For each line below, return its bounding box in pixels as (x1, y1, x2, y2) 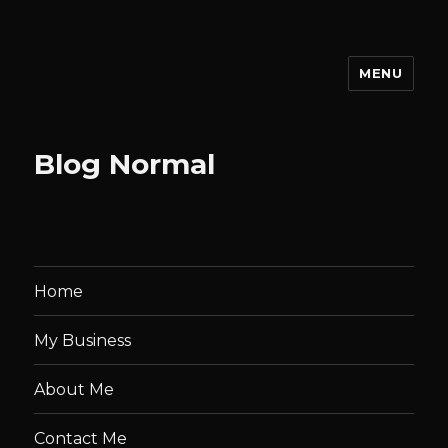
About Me (34, 379, 115, 399)
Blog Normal (34, 147, 216, 181)
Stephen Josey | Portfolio (34, 73, 343, 102)
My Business (34, 330, 132, 350)
